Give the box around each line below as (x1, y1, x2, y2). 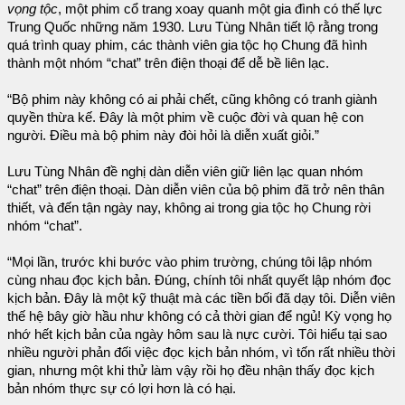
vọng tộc (7, 2, 58, 17)
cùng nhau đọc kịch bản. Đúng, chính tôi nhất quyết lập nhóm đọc (7, 273, 391, 288)
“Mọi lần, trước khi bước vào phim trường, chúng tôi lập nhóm (7, 255, 372, 270)
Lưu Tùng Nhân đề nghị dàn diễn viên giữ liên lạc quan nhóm (7, 165, 363, 180)
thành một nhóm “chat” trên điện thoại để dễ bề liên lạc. (7, 56, 329, 71)
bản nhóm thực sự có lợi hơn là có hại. (7, 381, 236, 397)
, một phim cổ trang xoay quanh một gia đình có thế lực (58, 2, 382, 17)
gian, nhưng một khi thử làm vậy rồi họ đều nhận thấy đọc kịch (7, 363, 374, 379)
